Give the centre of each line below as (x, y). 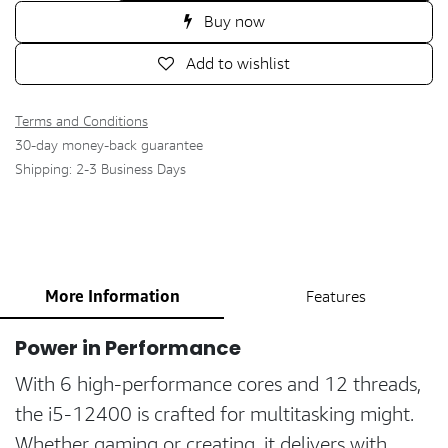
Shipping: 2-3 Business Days (100, 168)
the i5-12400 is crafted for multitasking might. (214, 413)
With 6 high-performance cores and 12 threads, (218, 383)
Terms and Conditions (81, 120)
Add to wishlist (238, 63)
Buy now (232, 21)
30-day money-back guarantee (109, 144)
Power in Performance (128, 348)
